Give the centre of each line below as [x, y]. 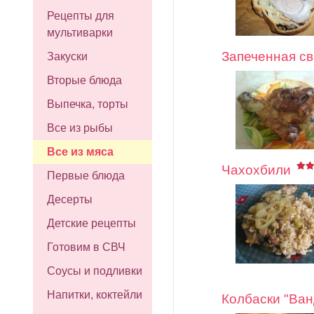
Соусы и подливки [95, 271]
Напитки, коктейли [95, 295]
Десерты [70, 199]
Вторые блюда [84, 80]
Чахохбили [256, 170]
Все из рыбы [80, 128]
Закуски [67, 56]
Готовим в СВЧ [86, 247]
